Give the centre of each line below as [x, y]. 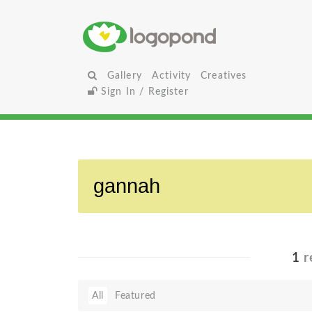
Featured [135, 296]
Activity [171, 76]
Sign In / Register [143, 92]
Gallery [124, 76]
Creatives [224, 76]
